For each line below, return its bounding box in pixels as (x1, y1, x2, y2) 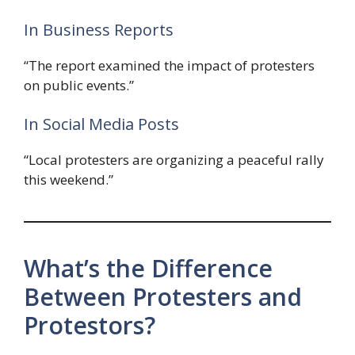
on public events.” (24, 75, 134, 94)
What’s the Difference (24, 252, 273, 285)
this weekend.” (24, 170, 113, 189)
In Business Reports (24, 18, 174, 40)
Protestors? (24, 309, 155, 342)
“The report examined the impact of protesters (24, 55, 315, 74)
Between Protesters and (24, 281, 302, 314)
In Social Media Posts (24, 113, 179, 136)
